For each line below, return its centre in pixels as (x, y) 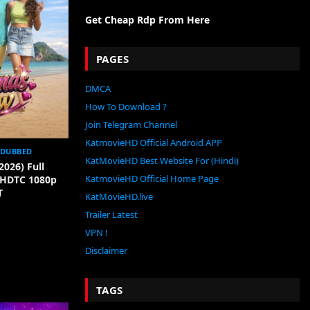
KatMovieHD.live (119, 197)
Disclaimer (106, 250)
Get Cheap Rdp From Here (147, 20)
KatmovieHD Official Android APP (153, 143)
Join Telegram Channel (131, 125)
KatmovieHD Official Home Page (152, 179)
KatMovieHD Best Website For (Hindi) (162, 161)
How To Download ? (126, 107)
